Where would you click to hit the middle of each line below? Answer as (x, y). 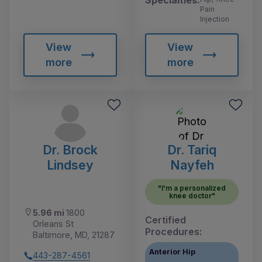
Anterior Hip (173, 251)
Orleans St (53, 224)
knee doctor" (192, 196)
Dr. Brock (70, 150)
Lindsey (70, 165)
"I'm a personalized (192, 188)
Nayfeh (192, 165)
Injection (215, 19)
